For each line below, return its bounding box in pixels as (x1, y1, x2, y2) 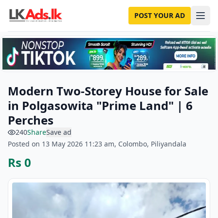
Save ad (46, 127, 72, 137)
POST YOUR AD (134, 11, 185, 20)
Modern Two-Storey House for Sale (8, 83, 208, 99)
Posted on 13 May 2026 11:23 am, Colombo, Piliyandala (8, 139, 186, 148)
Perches (8, 112, 54, 128)
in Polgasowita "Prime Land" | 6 (8, 97, 193, 113)
